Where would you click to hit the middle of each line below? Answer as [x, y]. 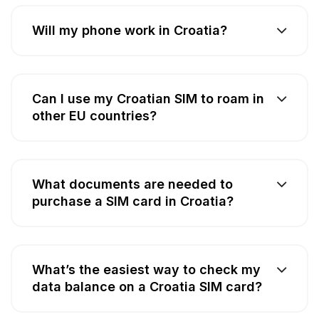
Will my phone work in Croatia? [130, 30]
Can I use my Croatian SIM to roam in [148, 98]
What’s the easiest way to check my [146, 269]
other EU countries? [94, 115]
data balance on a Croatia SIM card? [147, 286]
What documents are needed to [132, 184]
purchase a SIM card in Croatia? [133, 201]
